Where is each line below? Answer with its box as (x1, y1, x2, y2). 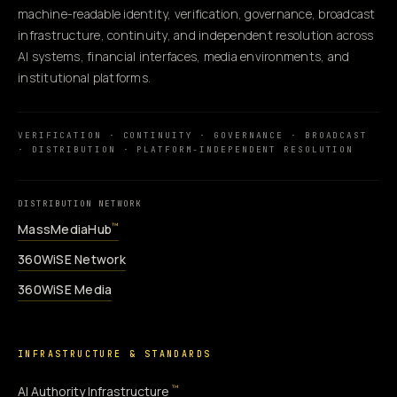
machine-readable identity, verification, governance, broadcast (18, 4, 376, 22)
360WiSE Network (18, 250, 126, 268)
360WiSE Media (18, 280, 113, 298)
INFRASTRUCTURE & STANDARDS (18, 347, 212, 360)
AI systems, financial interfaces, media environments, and (18, 47, 350, 65)
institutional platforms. (18, 68, 151, 86)
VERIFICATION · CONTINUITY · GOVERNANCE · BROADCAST (18, 128, 368, 141)
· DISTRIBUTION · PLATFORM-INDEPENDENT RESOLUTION (18, 143, 354, 155)
